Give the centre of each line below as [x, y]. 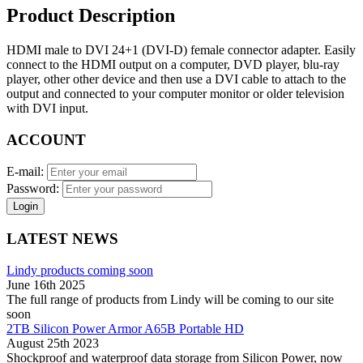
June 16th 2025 [46, 284]
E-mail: [27, 172]
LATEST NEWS [62, 238]
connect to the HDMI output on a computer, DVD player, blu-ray [173, 64]
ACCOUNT [46, 139]
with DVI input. [47, 108]
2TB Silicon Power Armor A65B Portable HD [125, 328]
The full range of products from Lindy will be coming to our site [170, 299]
